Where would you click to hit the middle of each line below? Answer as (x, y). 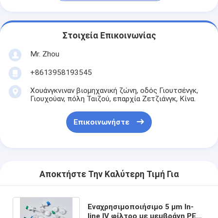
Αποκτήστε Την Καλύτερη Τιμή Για (109, 174)
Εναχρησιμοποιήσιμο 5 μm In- (140, 207)
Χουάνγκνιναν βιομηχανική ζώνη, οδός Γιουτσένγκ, (114, 90)
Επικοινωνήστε (101, 122)
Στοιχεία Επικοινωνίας (109, 36)
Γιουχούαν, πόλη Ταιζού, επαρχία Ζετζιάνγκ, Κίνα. (113, 99)
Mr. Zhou (45, 54)
